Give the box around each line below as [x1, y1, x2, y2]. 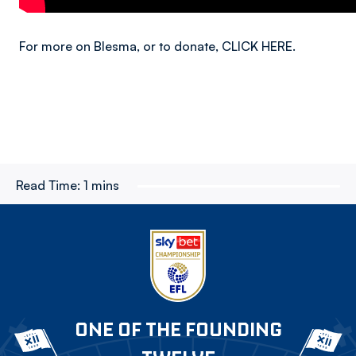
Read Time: [16, 177, 80, 193]
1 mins [83, 177, 119, 193]
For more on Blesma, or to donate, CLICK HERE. [19, 38, 296, 54]
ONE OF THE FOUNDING [74, 317, 282, 342]
